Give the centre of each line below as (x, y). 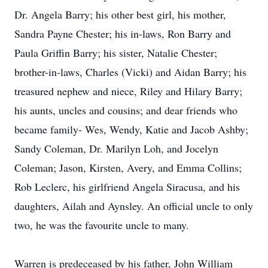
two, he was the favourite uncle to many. (102, 225)
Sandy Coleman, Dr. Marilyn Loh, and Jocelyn (116, 148)
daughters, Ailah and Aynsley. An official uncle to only (134, 206)
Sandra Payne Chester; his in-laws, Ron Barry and (123, 33)
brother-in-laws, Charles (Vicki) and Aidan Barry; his (130, 72)
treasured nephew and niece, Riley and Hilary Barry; (128, 91)
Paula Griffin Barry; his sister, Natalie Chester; (116, 53)
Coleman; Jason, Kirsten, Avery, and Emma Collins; (128, 167)
